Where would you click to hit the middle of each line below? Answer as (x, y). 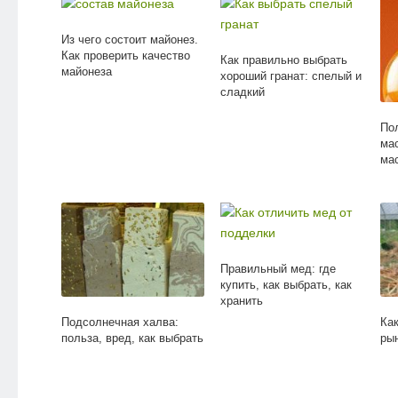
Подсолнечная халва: (119, 322)
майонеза (86, 71)
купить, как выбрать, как (287, 284)
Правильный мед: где (279, 268)
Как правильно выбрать (284, 60)
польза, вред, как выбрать (132, 338)
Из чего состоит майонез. (129, 39)
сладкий (243, 92)
